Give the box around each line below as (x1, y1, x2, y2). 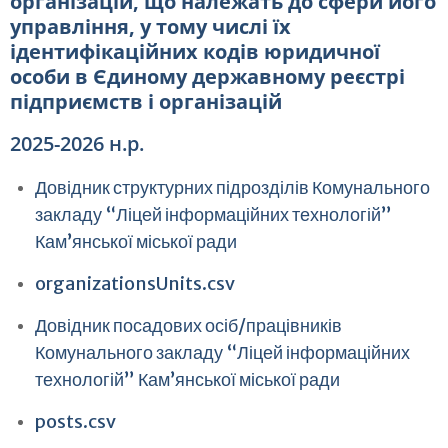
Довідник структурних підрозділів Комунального (35, 176, 430, 199)
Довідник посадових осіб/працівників (35, 314, 342, 337)
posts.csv (35, 410, 116, 433)
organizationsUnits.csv (35, 272, 235, 295)
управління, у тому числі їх (10, 13, 291, 40)
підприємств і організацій (10, 88, 282, 115)
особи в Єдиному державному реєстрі (10, 63, 405, 90)
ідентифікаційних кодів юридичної (10, 38, 380, 65)
